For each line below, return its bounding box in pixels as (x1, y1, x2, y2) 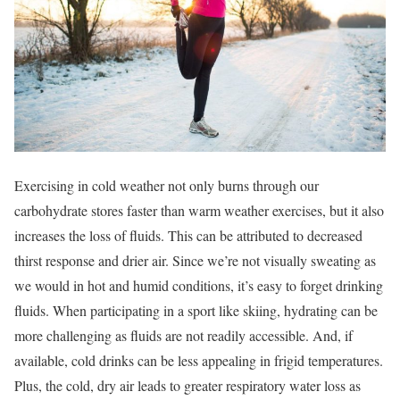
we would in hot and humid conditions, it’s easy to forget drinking (14, 276, 383, 296)
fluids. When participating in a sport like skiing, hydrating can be (14, 301, 378, 321)
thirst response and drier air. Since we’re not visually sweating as (14, 251, 376, 271)
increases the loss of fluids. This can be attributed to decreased (14, 226, 362, 246)
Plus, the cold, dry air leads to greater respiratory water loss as (14, 376, 361, 396)
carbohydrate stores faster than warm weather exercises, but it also (14, 201, 384, 221)
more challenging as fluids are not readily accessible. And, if (14, 326, 353, 346)
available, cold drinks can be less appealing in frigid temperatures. (14, 351, 383, 371)
